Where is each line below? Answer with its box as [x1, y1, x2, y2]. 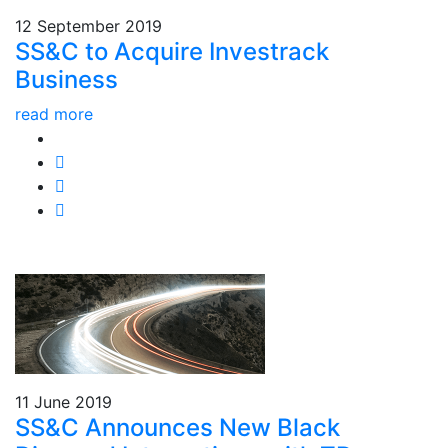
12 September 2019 [15, 15, 162, 36]
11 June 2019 [15, 391, 112, 412]
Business [15, 64, 118, 94]
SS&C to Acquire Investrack [15, 36, 329, 66]
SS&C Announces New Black [15, 412, 340, 442]
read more [15, 103, 93, 124]
